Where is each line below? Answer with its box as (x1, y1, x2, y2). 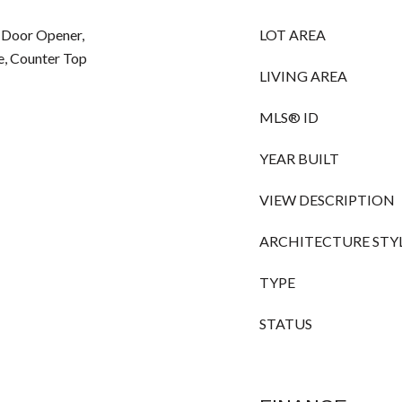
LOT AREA (259, 26, 326, 43)
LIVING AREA (259, 67, 347, 84)
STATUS (259, 315, 312, 332)
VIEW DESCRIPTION (259, 191, 395, 208)
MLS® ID (259, 109, 319, 126)
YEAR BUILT (259, 150, 339, 167)
